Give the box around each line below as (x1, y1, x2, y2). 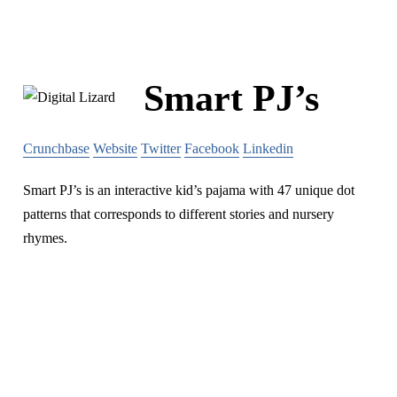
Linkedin (243, 140, 293, 156)
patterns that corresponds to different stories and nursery (23, 206, 334, 222)
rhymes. (23, 230, 67, 245)
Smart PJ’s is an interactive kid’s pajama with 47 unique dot (23, 182, 354, 198)
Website (93, 140, 137, 156)
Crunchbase (23, 140, 90, 156)
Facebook (184, 140, 239, 156)
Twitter (141, 140, 181, 156)
